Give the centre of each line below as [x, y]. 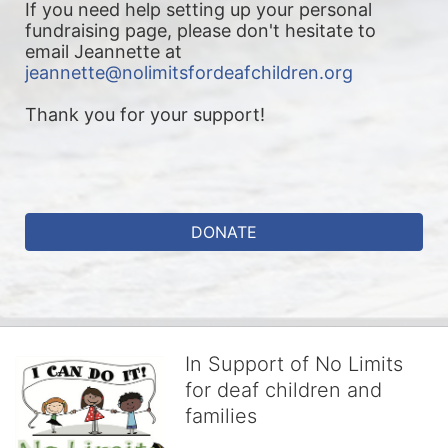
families [221, 416]
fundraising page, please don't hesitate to [200, 31]
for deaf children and [283, 390]
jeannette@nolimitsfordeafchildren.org [189, 73]
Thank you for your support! [145, 115]
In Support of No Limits [294, 364]
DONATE [224, 232]
